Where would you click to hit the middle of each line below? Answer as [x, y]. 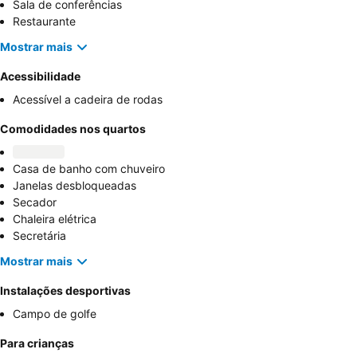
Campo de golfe [55, 313]
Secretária [39, 235]
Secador [35, 202]
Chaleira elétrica [55, 218]
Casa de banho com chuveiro [89, 168]
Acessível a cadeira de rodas [88, 99]
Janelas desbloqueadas [75, 185]
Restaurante [44, 21]
